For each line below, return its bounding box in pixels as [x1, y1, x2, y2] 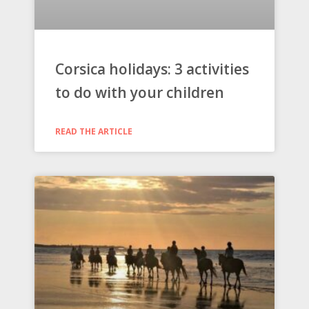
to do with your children [55, 83, 224, 103]
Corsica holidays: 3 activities [55, 59, 249, 79]
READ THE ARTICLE [55, 126, 132, 138]
